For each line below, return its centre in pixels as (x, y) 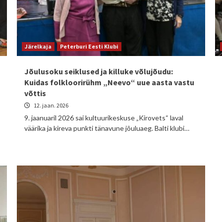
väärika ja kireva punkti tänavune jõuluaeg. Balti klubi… (107, 128)
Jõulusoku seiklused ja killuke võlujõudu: (99, 71)
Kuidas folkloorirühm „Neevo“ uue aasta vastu (109, 82)
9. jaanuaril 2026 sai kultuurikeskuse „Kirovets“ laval (104, 118)
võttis (35, 93)
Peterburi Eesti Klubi (89, 46)
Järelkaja (38, 46)
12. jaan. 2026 (51, 105)
